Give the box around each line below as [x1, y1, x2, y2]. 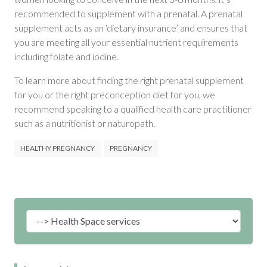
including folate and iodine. [14, 50, 119, 62]
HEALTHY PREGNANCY [20, 143, 95, 153]
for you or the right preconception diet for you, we [14, 88, 215, 100]
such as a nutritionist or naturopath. [14, 117, 155, 129]
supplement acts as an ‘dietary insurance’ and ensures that [14, 21, 247, 33]
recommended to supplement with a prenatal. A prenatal [14, 7, 243, 19]
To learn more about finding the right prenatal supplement [14, 74, 244, 86]
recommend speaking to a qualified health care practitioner [14, 103, 252, 114]
